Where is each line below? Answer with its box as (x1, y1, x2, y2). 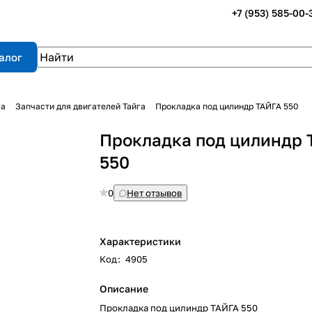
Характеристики (100, 235, 182, 247)
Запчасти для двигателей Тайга (15, 101, 146, 111)
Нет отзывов (127, 187, 182, 198)
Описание (100, 283, 149, 295)
